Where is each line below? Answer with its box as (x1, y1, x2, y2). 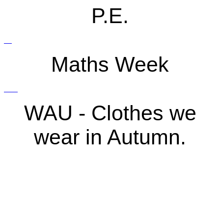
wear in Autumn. (34, 125, 186, 149)
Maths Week (51, 52, 169, 76)
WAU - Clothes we (24, 101, 196, 125)
